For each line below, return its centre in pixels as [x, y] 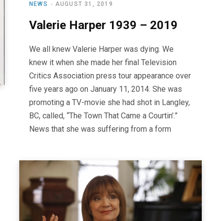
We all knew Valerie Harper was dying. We [101, 49]
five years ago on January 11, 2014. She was [106, 89]
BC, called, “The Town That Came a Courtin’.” [103, 115]
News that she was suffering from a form [100, 129]
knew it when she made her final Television [103, 62]
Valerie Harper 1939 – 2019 [103, 25]
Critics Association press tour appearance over [110, 75]
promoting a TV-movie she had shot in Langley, [110, 102]
